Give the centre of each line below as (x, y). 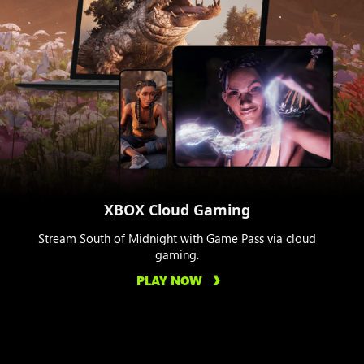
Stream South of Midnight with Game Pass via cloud (177, 238)
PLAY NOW (169, 281)
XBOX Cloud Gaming (177, 210)
